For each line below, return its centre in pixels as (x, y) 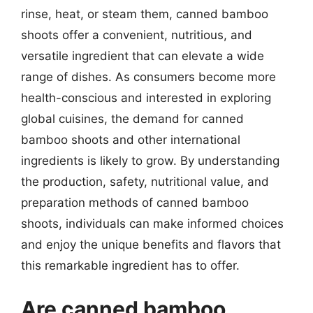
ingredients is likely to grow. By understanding (150, 161)
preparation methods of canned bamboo (135, 203)
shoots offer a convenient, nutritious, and (137, 35)
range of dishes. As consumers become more (148, 77)
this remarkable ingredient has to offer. (130, 265)
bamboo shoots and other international (131, 140)
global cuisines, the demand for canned (132, 119)
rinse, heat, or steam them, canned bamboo (145, 14)
